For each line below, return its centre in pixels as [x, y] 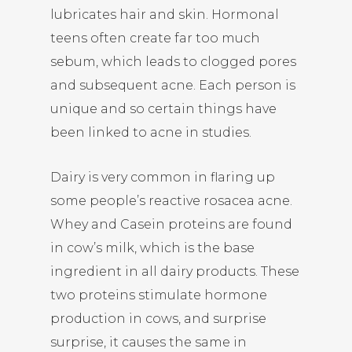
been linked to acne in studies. [151, 132]
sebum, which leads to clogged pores [173, 62]
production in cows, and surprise [158, 319]
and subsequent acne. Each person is [173, 85]
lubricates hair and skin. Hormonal [165, 15]
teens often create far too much [155, 38]
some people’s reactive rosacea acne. [171, 201]
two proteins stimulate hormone [159, 295]
